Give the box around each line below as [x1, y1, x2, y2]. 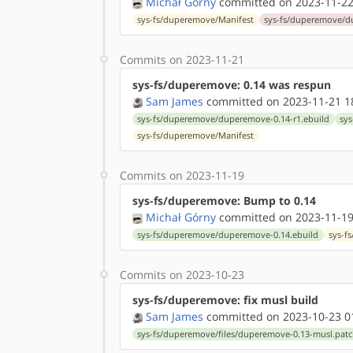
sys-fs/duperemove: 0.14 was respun [132, 77, 331, 92]
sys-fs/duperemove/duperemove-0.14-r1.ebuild [137, 113, 330, 124]
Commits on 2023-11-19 [120, 168, 244, 183]
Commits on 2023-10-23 [120, 267, 244, 282]
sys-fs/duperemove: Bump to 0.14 [132, 193, 316, 208]
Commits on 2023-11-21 [120, 52, 244, 67]
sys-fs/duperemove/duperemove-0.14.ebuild [137, 229, 319, 240]
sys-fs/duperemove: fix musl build [132, 292, 318, 307]
